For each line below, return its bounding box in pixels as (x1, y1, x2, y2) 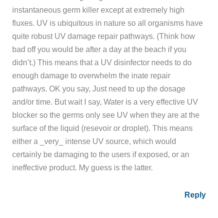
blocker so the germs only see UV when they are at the (12, 110, 200, 120)
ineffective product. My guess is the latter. (12, 163, 153, 172)
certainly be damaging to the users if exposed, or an (12, 150, 190, 159)
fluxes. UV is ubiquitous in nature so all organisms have (12, 18, 203, 28)
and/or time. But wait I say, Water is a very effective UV (12, 97, 199, 107)
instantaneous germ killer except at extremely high (12, 5, 185, 15)
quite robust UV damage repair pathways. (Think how (12, 32, 196, 41)
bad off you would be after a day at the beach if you (12, 45, 187, 54)
